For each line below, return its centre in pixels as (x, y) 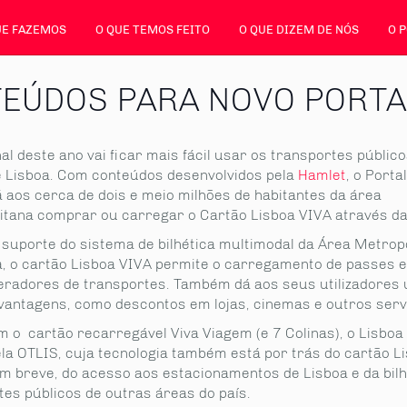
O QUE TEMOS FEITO (153, 30)
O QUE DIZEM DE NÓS (299, 30)
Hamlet (322, 175)
